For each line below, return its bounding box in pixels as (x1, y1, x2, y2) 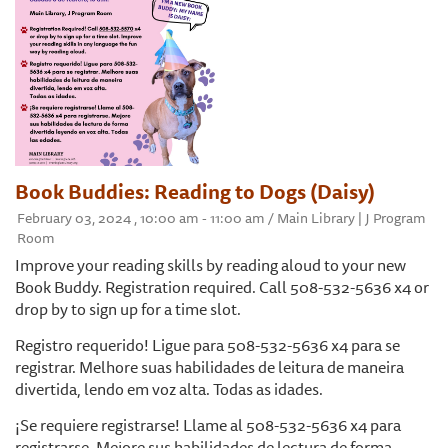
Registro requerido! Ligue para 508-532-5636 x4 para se (15, 332, 400, 359)
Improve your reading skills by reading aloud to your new (15, 252, 406, 279)
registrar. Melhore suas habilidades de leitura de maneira (15, 354, 404, 381)
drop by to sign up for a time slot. (15, 296, 244, 323)
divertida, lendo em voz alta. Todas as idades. (15, 376, 323, 403)
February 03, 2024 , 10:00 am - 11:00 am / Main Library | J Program (17, 207, 426, 230)
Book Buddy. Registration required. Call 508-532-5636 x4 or (15, 274, 429, 301)
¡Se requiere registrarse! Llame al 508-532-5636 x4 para (15, 412, 401, 439)
